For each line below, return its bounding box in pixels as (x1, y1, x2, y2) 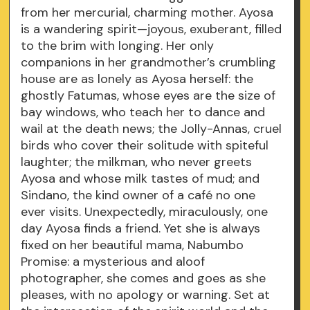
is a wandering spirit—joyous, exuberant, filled (21, 21, 282, 38)
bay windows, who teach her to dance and (21, 104, 266, 121)
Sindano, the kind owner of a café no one (21, 187, 256, 204)
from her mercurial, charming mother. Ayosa (21, 4, 274, 21)
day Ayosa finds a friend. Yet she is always (21, 220, 261, 237)
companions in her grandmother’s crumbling (21, 54, 277, 71)
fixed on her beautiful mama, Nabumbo (21, 237, 244, 254)
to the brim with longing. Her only (21, 37, 215, 55)
